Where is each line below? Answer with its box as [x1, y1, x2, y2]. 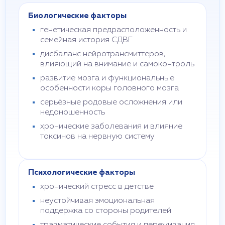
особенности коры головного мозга [40, 84, 179, 92]
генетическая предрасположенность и [40, 26, 187, 34]
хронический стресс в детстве [40, 183, 154, 191]
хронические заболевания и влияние [40, 123, 182, 131]
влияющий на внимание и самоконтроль [40, 60, 194, 68]
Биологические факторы [28, 12, 127, 20]
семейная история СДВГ [40, 36, 133, 44]
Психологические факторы [28, 169, 135, 177]
